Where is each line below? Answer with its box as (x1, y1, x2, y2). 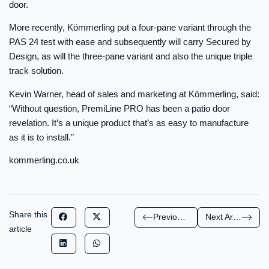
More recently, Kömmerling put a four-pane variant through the (9, 22, 251, 33)
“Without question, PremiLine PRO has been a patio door (9, 103, 230, 113)
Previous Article (177, 212, 186, 222)
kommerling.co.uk (9, 155, 79, 166)
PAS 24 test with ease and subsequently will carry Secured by (9, 37, 251, 47)
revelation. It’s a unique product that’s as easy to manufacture (9, 117, 249, 128)
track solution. (9, 65, 64, 76)
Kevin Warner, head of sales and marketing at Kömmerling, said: (9, 88, 259, 99)
